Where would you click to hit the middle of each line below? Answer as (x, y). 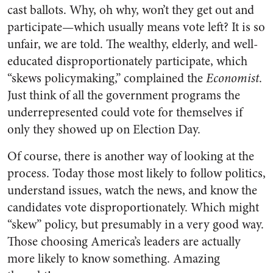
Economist (232, 78)
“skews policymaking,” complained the (107, 78)
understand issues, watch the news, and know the (132, 190)
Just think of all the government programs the (124, 95)
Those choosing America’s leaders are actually (124, 242)
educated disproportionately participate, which (127, 61)
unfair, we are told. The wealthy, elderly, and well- (133, 44)
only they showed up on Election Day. (104, 129)
